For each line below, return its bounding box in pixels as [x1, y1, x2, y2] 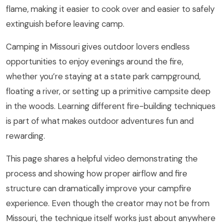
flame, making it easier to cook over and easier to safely [6, 3, 215, 15]
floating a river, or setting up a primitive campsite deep [6, 86, 211, 97]
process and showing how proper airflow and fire [6, 168, 187, 179]
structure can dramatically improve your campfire [6, 183, 191, 194]
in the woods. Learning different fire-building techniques [6, 101, 216, 112]
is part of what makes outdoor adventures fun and [6, 115, 194, 127]
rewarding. [6, 130, 45, 142]
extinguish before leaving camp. [6, 18, 124, 30]
